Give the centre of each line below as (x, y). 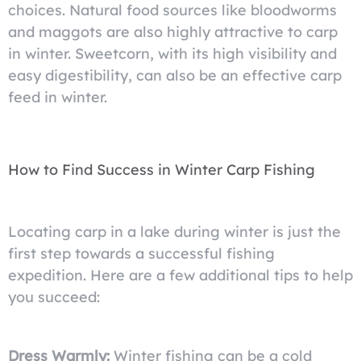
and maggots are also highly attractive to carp (173, 32)
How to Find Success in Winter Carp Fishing (162, 170)
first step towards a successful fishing (141, 253)
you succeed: (54, 297)
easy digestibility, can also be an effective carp (175, 75)
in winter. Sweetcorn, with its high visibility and (172, 54)
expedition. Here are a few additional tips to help (180, 275)
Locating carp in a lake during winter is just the (174, 232)
